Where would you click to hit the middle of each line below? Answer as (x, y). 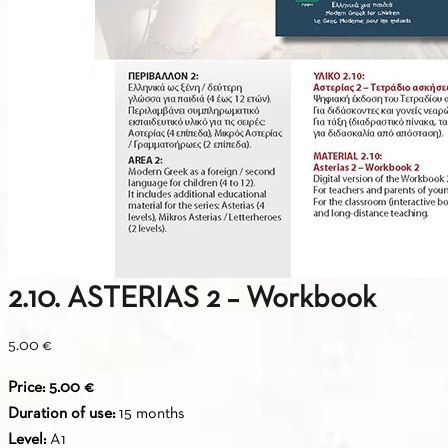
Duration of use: (61, 414)
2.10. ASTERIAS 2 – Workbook (192, 300)
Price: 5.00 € (51, 388)
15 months (150, 414)
